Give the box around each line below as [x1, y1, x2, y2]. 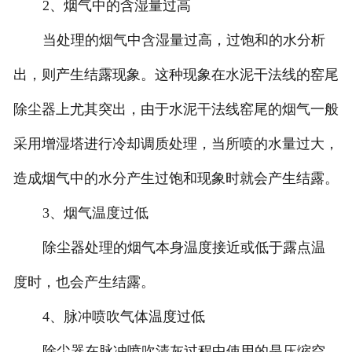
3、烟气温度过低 [42, 205, 148, 222]
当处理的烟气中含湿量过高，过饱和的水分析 [42, 32, 325, 49]
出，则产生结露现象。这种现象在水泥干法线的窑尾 [13, 67, 339, 83]
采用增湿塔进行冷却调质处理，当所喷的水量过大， [13, 136, 339, 152]
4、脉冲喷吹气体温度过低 [42, 309, 205, 325]
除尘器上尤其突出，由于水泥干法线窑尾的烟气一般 [13, 101, 339, 118]
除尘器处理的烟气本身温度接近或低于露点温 [42, 240, 325, 256]
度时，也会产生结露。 [13, 274, 155, 291]
